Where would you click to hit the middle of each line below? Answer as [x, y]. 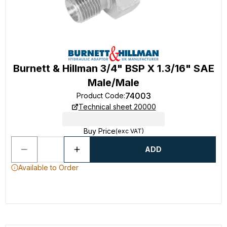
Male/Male [113, 83]
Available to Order [48, 167]
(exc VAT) [129, 131]
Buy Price [99, 131]
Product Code [100, 96]
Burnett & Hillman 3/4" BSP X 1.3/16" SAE [113, 68]
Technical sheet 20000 [117, 107]
